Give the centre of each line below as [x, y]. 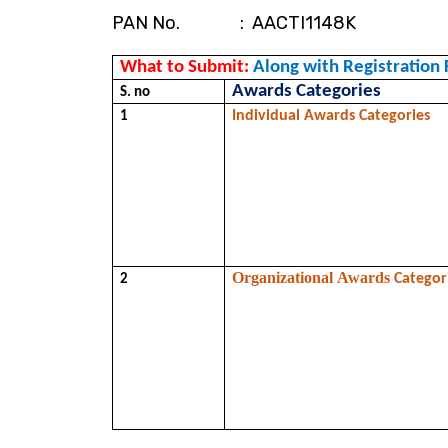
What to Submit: [187, 67]
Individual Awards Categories [331, 116]
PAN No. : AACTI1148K [234, 23]
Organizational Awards [313, 277]
